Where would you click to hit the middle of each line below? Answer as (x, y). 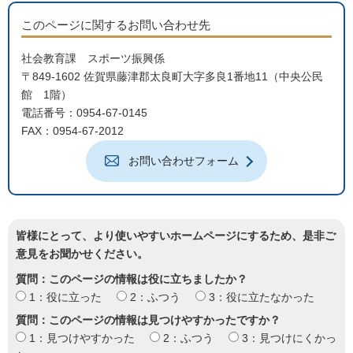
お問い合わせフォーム (184, 161)
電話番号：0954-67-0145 (84, 113)
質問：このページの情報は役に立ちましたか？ (132, 279)
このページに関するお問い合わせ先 (116, 25)
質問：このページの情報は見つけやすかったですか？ (148, 320)
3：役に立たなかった (260, 297)
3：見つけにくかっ (288, 338)
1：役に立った (64, 297)
